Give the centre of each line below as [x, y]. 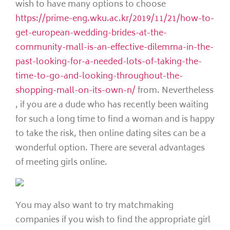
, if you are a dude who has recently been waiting [112, 105]
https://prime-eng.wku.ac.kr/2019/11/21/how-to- [115, 19]
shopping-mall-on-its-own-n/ [75, 91]
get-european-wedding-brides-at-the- [91, 33]
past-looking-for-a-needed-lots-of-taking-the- [109, 62]
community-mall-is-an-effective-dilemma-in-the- [114, 47]
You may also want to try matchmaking [94, 206]
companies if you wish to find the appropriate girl [113, 221]
